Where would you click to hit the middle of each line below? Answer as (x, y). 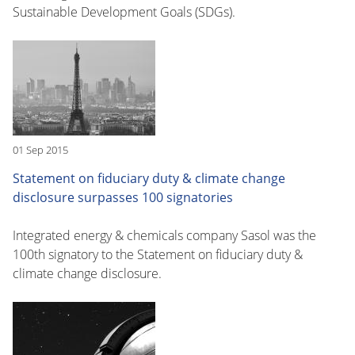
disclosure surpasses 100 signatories (123, 197)
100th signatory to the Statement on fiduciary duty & (158, 254)
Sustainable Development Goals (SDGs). (124, 11)
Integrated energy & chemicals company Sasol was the (164, 235)
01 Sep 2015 (40, 149)
